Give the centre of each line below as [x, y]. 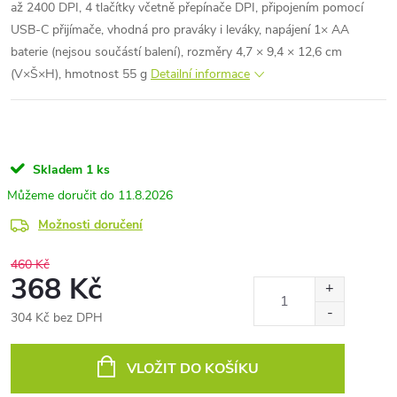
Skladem [56, 170]
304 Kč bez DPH [57, 318]
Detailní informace [200, 74]
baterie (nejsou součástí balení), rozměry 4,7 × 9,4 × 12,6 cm [176, 52]
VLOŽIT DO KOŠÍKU [192, 369]
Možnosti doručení [90, 225]
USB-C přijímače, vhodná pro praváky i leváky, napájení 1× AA [180, 30]
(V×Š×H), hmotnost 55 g [81, 74]
